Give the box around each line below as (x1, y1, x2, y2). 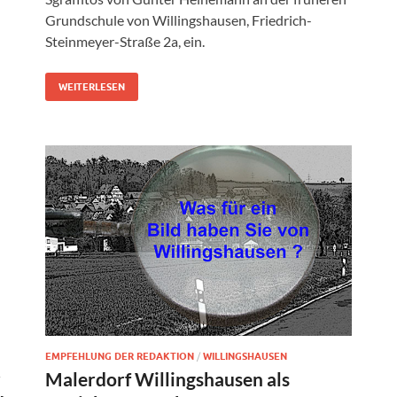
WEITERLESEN (58, 80, 125, 93)
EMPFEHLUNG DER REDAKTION (45, 349, 194, 362)
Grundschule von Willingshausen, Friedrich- (45, 11, 312, 28)
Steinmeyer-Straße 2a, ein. (45, 32, 205, 50)
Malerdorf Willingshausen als (45, 367, 290, 390)
